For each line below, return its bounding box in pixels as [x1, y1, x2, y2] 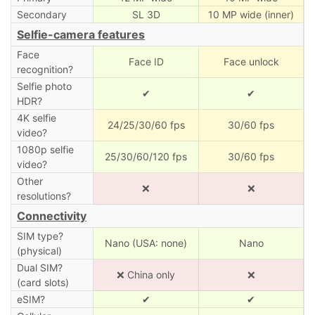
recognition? [16, 63, 73, 75]
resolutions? [16, 189, 71, 202]
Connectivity [17, 208, 86, 223]
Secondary [16, 8, 67, 20]
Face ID [128, 55, 164, 67]
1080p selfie [16, 143, 74, 155]
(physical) [16, 244, 62, 257]
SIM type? [16, 229, 63, 242]
